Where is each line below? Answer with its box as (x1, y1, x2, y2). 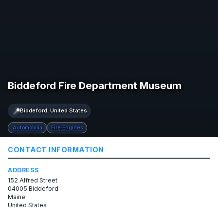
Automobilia (12, 124, 42, 131)
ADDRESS (8, 166, 39, 174)
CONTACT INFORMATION (8, 145, 104, 154)
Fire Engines (51, 124, 83, 131)
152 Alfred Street (8, 176, 58, 184)
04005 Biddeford (8, 184, 59, 192)
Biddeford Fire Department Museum (8, 79, 182, 91)
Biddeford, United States (19, 107, 87, 114)
